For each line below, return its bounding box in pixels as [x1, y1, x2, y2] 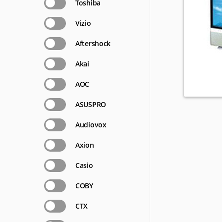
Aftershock [75, 39, 111, 48]
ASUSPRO [75, 100, 106, 109]
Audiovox [75, 120, 107, 129]
